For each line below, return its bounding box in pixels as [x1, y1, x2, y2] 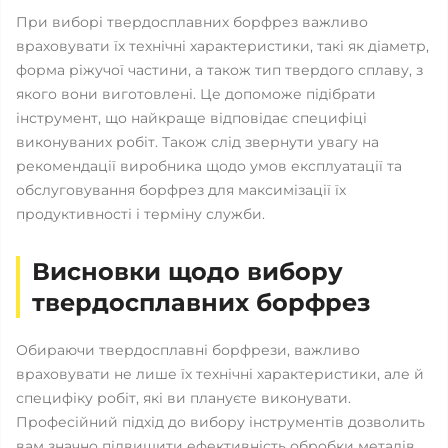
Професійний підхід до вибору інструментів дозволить [16, 413, 425, 431]
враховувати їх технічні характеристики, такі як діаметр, [16, 37, 429, 55]
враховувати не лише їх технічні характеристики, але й [16, 365, 424, 383]
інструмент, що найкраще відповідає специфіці [16, 109, 367, 127]
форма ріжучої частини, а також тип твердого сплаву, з [16, 61, 423, 79]
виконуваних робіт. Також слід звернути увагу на [16, 133, 379, 151]
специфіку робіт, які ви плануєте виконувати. [16, 389, 351, 407]
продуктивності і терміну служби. [16, 205, 265, 223]
